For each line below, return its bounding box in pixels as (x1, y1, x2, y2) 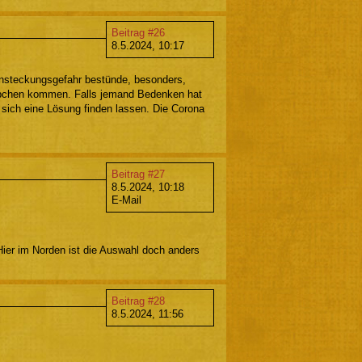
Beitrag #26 (112, 26, 165, 39)
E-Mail (112, 193, 141, 206)
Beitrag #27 (112, 167, 165, 180)
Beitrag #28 (112, 294, 165, 307)
